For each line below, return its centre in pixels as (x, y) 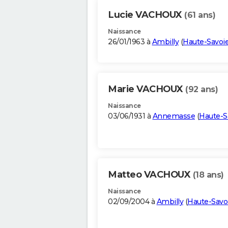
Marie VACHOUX (147, 89)
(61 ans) (200, 15)
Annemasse (174, 116)
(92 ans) (202, 90)
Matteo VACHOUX (150, 175)
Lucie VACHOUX (146, 15)
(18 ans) (208, 175)
